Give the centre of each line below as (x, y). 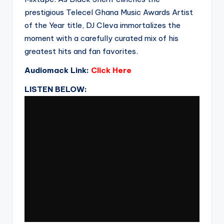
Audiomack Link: (58, 70)
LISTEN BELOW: (56, 89)
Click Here (111, 70)
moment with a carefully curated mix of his (101, 38)
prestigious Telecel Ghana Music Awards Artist (109, 12)
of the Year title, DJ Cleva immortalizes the (102, 25)
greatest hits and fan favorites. (81, 51)
